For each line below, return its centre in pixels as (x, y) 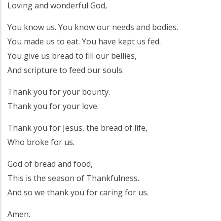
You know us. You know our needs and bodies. (93, 27)
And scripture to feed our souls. (66, 70)
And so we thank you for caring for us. (78, 192)
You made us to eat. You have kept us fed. (84, 41)
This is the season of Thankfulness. (73, 178)
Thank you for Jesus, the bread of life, (77, 128)
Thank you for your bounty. (59, 92)
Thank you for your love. (53, 106)
